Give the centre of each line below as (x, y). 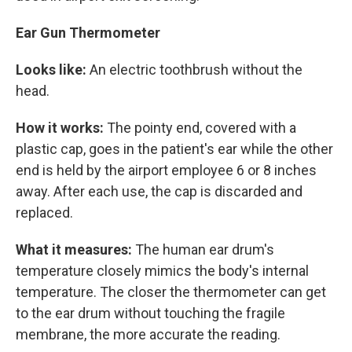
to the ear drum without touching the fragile (150, 313)
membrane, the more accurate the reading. (148, 335)
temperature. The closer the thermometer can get (171, 292)
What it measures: (74, 250)
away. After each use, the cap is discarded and (159, 192)
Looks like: (53, 70)
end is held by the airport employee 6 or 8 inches (166, 170)
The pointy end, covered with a (202, 128)
